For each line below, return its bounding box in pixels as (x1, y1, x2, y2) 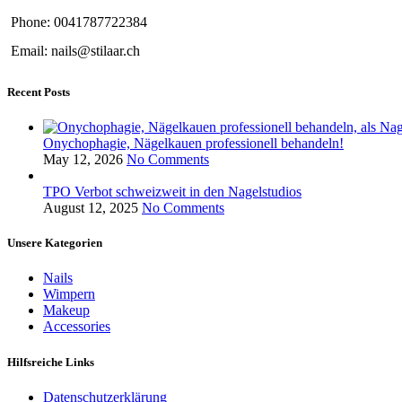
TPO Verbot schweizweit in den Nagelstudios (43, 184, 301, 200)
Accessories (43, 319, 110, 335)
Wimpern (43, 286, 95, 302)
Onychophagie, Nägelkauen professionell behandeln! (43, 135, 344, 152)
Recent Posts (7, 84, 70, 99)
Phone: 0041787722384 (11, 13, 147, 30)
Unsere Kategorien (7, 236, 102, 250)
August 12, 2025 (43, 200, 138, 216)
